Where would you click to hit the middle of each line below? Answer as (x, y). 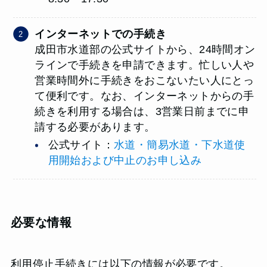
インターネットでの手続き (101, 34)
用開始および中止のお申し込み (125, 161)
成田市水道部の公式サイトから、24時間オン (145, 49)
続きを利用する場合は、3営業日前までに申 (142, 111)
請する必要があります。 (95, 127)
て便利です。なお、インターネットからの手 (145, 96)
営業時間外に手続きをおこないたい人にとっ (145, 80)
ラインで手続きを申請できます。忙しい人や (145, 65)
